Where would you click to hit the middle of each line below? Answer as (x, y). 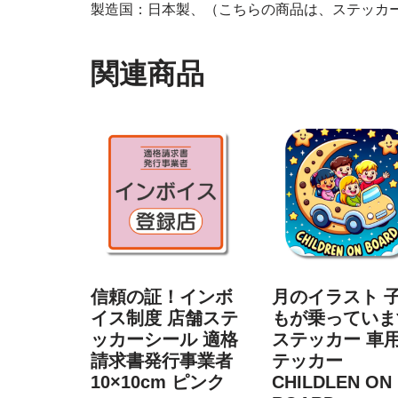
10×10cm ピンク (158, 382)
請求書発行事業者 (162, 361)
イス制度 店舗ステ (164, 318)
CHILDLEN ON (331, 382)
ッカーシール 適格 (164, 340)
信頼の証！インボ (162, 297)
